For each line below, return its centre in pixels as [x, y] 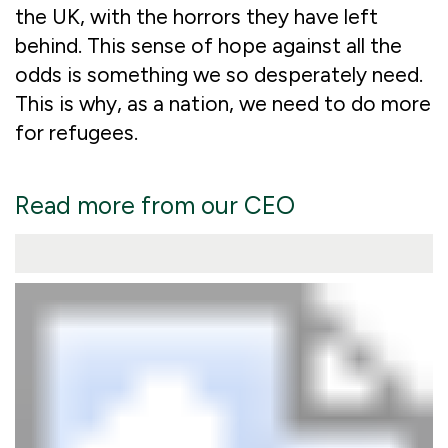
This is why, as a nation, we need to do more [223, 104]
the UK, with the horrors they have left [196, 17]
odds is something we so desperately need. [219, 75]
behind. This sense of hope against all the [208, 46]
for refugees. [76, 133]
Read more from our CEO [155, 206]
